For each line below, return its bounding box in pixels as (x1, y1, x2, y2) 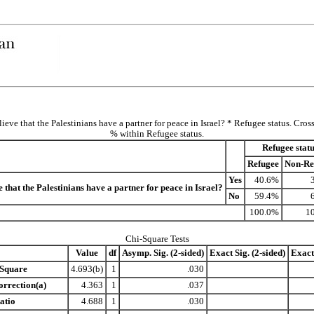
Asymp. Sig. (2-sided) (121, 248, 204, 258)
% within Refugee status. (110, 129, 204, 139)
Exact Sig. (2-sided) (209, 248, 285, 258)
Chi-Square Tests (125, 234, 189, 244)
